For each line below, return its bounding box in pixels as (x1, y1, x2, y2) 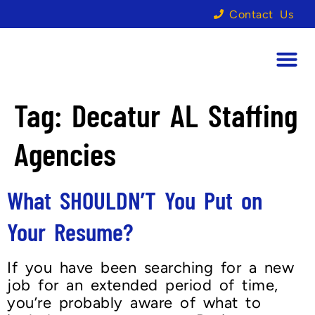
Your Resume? (7, 217, 133, 246)
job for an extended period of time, (7, 276, 278, 295)
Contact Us (229, 7, 293, 21)
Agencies (14, 134, 116, 172)
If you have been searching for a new (7, 258, 294, 277)
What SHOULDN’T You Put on (7, 185, 262, 214)
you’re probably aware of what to (7, 293, 261, 312)
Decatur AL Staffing (72, 96, 297, 134)
